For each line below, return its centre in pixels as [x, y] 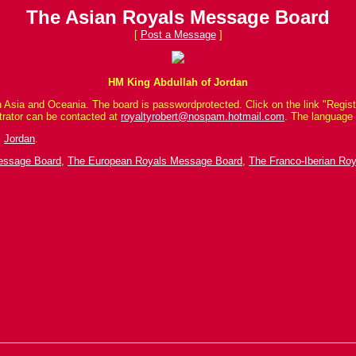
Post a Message [178, 35]
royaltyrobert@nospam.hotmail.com [203, 116]
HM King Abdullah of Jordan [178, 82]
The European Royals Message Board [155, 161]
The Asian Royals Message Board [178, 17]
